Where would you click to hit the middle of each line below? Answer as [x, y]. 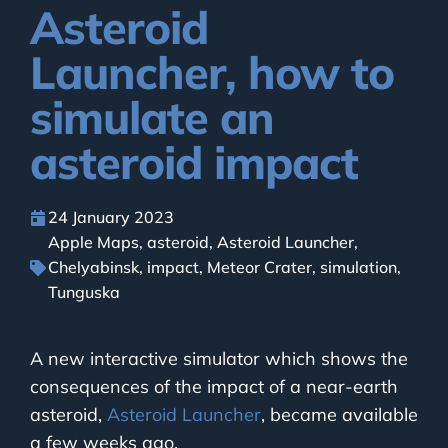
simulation [358, 267]
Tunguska [84, 292]
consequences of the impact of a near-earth [214, 387]
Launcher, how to [212, 72]
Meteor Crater [259, 267]
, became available [339, 415]
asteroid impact [194, 162]
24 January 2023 [111, 217]
